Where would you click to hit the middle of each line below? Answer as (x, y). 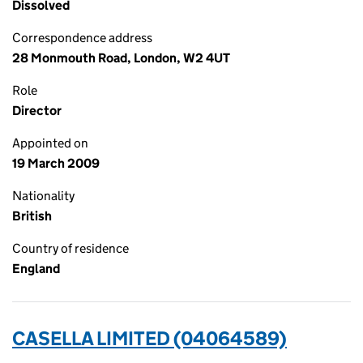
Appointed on (50, 143)
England (36, 269)
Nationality (43, 196)
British (32, 216)
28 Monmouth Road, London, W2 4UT (121, 58)
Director (37, 111)
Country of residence (70, 248)
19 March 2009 (56, 163)
